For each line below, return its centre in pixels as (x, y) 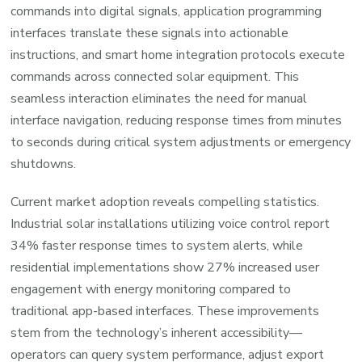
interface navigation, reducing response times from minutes (177, 121)
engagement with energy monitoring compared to (151, 290)
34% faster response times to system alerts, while (157, 246)
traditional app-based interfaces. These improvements (165, 311)
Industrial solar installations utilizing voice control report (170, 224)
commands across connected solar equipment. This (155, 77)
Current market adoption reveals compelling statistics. (165, 202)
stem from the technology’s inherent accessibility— (157, 333)
